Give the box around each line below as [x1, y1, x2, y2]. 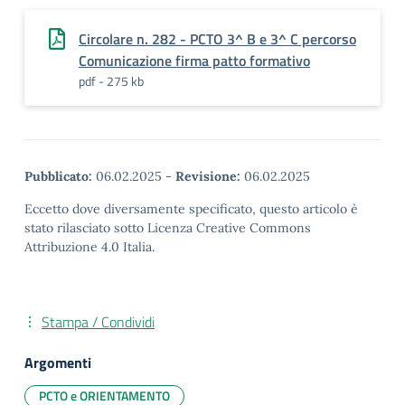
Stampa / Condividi [42, 311, 155, 333]
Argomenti [24, 352, 91, 373]
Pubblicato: [24, 168, 92, 184]
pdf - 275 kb [79, 71, 144, 90]
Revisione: [175, 168, 240, 184]
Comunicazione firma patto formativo [79, 50, 310, 71]
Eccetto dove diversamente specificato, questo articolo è [24, 201, 358, 217]
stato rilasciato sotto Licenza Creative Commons [24, 220, 311, 236]
